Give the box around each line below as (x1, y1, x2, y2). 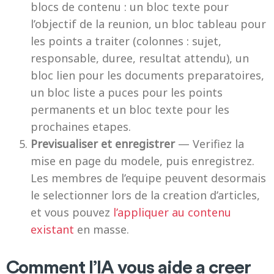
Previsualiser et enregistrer (31, 136, 175, 151)
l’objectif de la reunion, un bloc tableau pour (31, 17, 266, 31)
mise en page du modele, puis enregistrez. (31, 154, 254, 168)
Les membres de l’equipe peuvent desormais (31, 171, 266, 185)
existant (31, 222, 74, 237)
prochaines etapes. (31, 119, 131, 134)
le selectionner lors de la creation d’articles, (31, 188, 260, 202)
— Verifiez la (175, 136, 244, 151)
